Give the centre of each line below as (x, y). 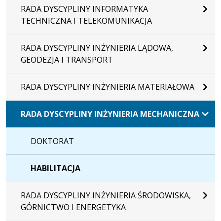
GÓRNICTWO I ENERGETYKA (73, 207)
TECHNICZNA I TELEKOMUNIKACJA (86, 20)
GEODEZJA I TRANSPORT (67, 59)
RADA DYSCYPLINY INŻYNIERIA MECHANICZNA (110, 114)
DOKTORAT (52, 141)
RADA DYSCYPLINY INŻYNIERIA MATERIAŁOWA (108, 87)
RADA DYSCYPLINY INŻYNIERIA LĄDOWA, (97, 48)
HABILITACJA (55, 168)
